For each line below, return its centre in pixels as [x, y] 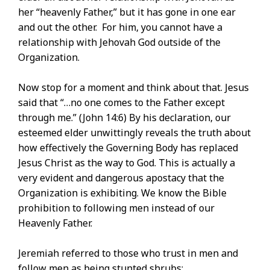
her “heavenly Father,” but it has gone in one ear [127, 12]
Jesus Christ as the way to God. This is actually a [127, 163]
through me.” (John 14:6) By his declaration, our [124, 118]
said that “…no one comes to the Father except [121, 103]
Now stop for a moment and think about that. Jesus [133, 88]
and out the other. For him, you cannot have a [120, 27]
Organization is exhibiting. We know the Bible [122, 193]
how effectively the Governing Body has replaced [128, 148]
